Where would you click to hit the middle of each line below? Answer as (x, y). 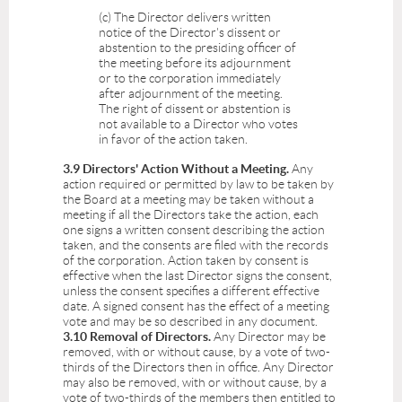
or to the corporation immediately (190, 79)
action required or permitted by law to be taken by (198, 184)
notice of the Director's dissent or (190, 33)
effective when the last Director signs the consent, (197, 276)
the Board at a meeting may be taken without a (188, 200)
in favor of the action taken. (173, 140)
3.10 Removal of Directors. (137, 337)
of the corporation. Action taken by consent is (186, 261)
